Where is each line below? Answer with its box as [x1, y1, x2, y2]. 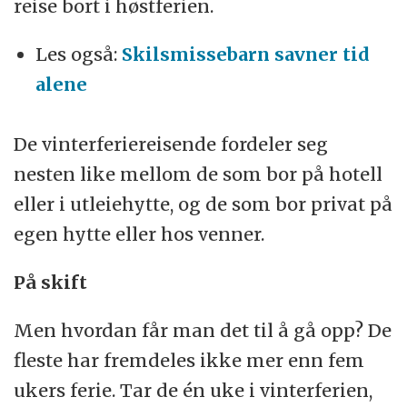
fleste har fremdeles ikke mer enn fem [14, 348, 365, 372]
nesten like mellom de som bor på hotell [14, 162, 383, 185]
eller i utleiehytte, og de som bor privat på [14, 192, 393, 215]
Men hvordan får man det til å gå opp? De [14, 318, 392, 342]
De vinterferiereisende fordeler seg [14, 132, 329, 155]
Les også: [35, 42, 123, 65]
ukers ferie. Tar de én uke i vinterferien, [14, 378, 373, 402]
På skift [14, 270, 88, 293]
